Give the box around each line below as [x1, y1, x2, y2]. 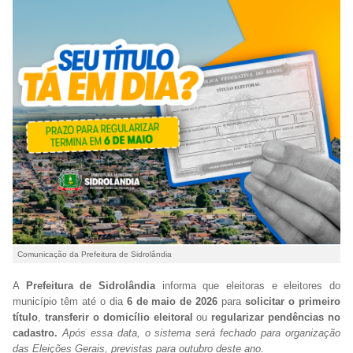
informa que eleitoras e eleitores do [162, 279, 341, 292]
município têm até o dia [13, 295, 127, 307]
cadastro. [13, 326, 58, 339]
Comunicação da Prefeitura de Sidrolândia [17, 249, 173, 258]
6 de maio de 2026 [126, 295, 222, 307]
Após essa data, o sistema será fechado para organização [61, 326, 341, 339]
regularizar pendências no [211, 310, 340, 323]
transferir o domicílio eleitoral [44, 310, 197, 323]
